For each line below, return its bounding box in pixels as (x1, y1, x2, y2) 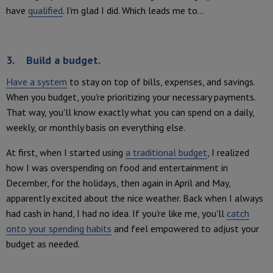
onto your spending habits (6, 222, 112, 235)
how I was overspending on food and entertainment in (6, 161, 228, 174)
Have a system (6, 76, 67, 88)
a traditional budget (126, 146, 207, 159)
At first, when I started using (6, 146, 126, 159)
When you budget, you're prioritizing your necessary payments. (6, 91, 255, 104)
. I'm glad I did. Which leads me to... (63, 4, 204, 17)
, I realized (207, 146, 249, 159)
